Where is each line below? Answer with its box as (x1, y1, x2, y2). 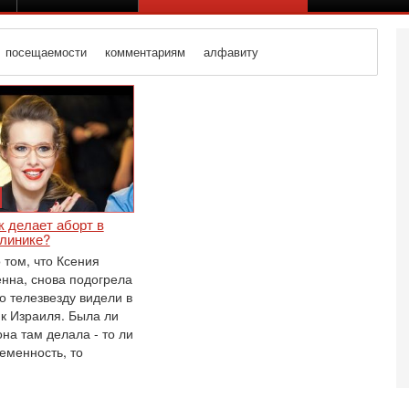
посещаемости (5, 44, 88, 60)
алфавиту (204, 44, 259, 60)
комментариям (105, 44, 186, 60)
